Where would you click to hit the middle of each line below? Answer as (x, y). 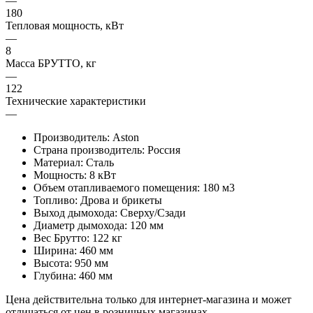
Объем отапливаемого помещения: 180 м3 (134, 187)
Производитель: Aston (86, 137)
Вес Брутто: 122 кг (78, 238)
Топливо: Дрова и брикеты (98, 200)
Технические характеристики (76, 101)
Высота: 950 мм (71, 263)
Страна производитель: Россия (107, 150)
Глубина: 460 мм (73, 275)
